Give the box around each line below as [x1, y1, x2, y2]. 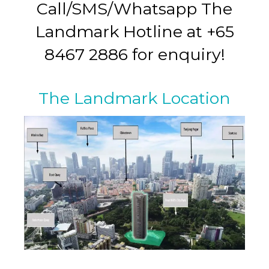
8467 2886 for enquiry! [44, 44, 225, 64]
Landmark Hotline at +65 [35, 22, 234, 41]
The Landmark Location [38, 88, 231, 108]
